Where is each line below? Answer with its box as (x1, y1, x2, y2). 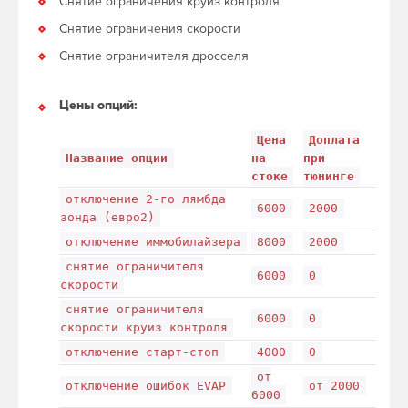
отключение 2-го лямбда (66, 191, 227, 206)
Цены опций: (59, 97, 138, 113)
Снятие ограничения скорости (59, 20, 240, 36)
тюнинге (303, 168, 354, 183)
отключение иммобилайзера (66, 234, 241, 249)
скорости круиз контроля (60, 320, 228, 334)
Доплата (309, 132, 361, 147)
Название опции (66, 150, 168, 165)
